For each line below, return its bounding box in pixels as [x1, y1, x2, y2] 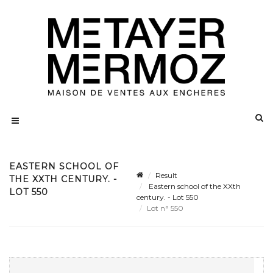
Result [155, 171, 177, 180]
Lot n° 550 [147, 204, 185, 213]
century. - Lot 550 [136, 193, 199, 202]
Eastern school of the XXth [147, 182, 241, 191]
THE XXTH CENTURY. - [9, 174, 117, 185]
